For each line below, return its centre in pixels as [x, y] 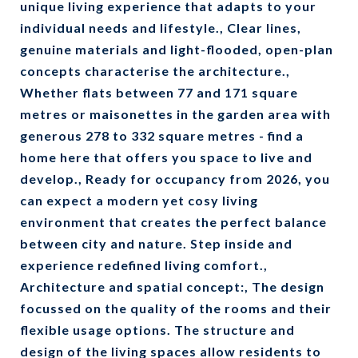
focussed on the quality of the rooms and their [176, 308]
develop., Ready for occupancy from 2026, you [175, 179]
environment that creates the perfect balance [173, 222]
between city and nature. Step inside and [156, 243]
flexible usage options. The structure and [157, 330]
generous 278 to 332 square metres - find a [162, 135]
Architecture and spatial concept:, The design [172, 286]
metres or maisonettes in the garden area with [175, 114]
